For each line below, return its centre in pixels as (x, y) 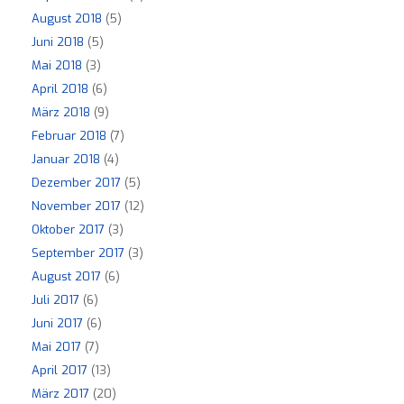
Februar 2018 (69, 136)
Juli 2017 (55, 300)
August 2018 (67, 19)
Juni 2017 (57, 324)
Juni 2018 (58, 42)
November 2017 (76, 207)
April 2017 (60, 371)
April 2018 (60, 89)
